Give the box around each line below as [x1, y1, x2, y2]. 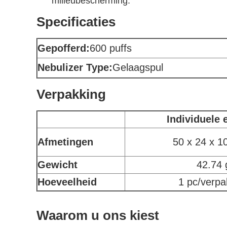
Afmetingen [37, 136, 93, 147]
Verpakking [36, 87, 106, 102]
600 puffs [90, 43, 132, 54]
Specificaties [36, 14, 116, 29]
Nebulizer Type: [37, 62, 112, 73]
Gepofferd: [37, 43, 90, 54]
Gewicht [37, 159, 78, 170]
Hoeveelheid [37, 176, 97, 187]
